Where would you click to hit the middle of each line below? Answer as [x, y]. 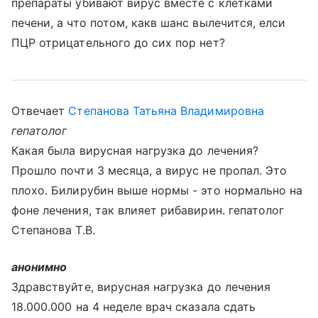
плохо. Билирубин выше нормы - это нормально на [157, 190]
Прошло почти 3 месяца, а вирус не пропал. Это [149, 170]
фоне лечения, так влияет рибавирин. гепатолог [148, 210]
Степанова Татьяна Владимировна [166, 111]
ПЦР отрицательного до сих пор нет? [118, 43]
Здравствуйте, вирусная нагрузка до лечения [141, 287]
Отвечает [40, 111]
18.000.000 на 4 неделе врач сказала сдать [133, 307]
